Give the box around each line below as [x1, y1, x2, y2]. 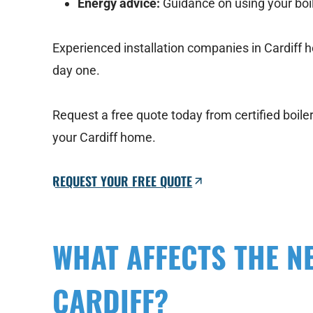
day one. [52, 63, 101, 78]
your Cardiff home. [52, 130, 156, 145]
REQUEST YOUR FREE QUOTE [52, 172, 193, 191]
